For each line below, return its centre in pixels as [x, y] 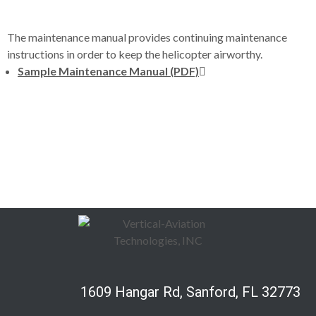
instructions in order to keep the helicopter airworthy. [135, 54]
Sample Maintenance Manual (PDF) [108, 71]
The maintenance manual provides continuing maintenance [147, 37]
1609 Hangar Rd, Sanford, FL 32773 [190, 292]
